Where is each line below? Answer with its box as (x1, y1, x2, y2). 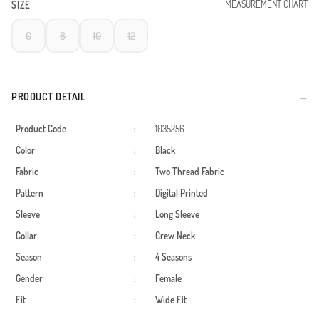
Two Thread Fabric (155, 166, 224, 178)
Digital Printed (155, 187, 208, 199)
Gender (16, 273, 43, 285)
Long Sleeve (155, 209, 199, 221)
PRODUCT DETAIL (11, 90, 85, 103)
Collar (16, 230, 37, 242)
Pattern (16, 187, 43, 199)
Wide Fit (155, 294, 187, 306)
